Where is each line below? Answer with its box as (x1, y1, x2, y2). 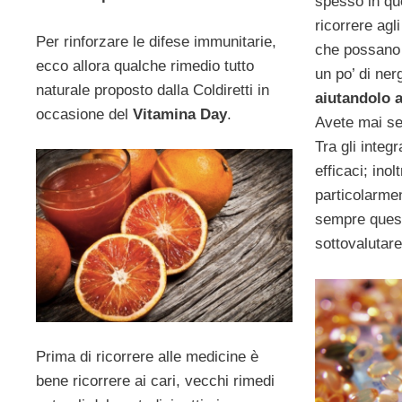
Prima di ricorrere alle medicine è (36, 348, 258, 366)
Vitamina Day (133, 105, 227, 123)
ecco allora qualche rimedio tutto (36, 57, 254, 74)
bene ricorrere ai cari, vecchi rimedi (36, 372, 275, 390)
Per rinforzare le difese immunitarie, (36, 32, 276, 50)
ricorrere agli (314, 17, 400, 35)
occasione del (36, 105, 133, 123)
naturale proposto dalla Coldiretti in (36, 81, 269, 99)
